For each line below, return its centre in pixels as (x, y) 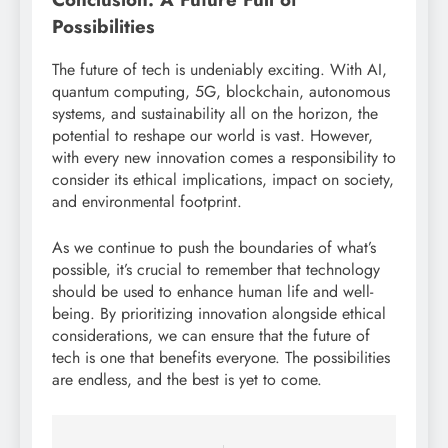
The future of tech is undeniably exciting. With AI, (219, 69)
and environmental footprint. (147, 201)
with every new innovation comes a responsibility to (224, 157)
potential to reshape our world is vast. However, (212, 135)
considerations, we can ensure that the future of (211, 335)
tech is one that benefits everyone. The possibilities (221, 357)
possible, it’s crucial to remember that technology (216, 269)
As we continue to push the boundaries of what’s (214, 247)
